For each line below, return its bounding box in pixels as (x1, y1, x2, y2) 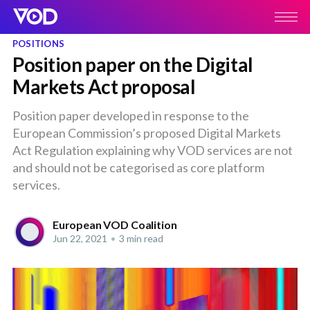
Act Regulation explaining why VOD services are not (12, 142, 293, 158)
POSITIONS (12, 37, 65, 49)
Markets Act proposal (12, 74, 196, 98)
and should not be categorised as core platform (12, 159, 264, 175)
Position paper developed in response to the (12, 107, 249, 123)
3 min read (116, 232, 163, 245)
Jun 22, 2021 (52, 232, 107, 245)
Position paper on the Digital (12, 52, 253, 76)
